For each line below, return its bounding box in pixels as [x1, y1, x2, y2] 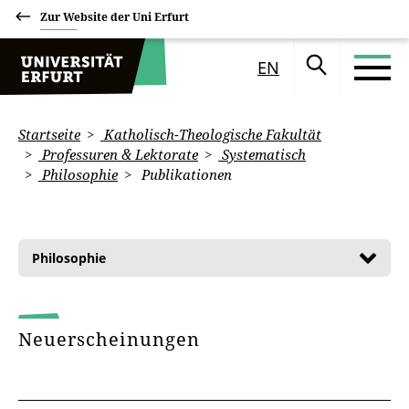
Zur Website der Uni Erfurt [40, 9, 189, 25]
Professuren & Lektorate [38, 145, 198, 163]
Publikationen [138, 165, 232, 184]
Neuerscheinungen [18, 327, 205, 351]
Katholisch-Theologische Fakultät [100, 125, 321, 143]
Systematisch [218, 145, 306, 163]
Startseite [18, 125, 80, 143]
